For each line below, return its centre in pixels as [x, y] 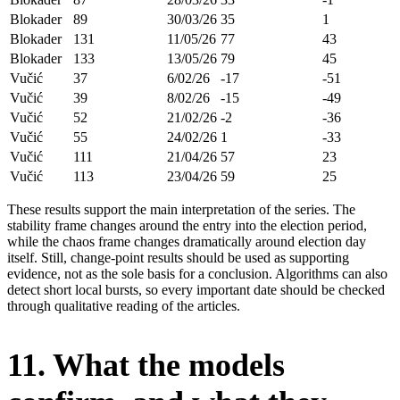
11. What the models [146, 365]
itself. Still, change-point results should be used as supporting [178, 257]
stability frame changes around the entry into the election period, [187, 225]
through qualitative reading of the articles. [124, 305]
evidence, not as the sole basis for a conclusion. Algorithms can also [197, 273]
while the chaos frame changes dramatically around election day [187, 241]
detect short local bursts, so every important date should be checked [196, 289]
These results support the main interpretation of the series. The [181, 209]
